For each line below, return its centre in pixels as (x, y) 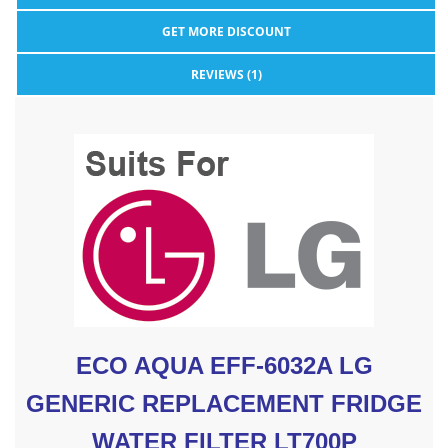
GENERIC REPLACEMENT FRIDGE (224, 403)
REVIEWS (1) (226, 74)
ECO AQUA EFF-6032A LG (224, 365)
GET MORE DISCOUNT (226, 31)
